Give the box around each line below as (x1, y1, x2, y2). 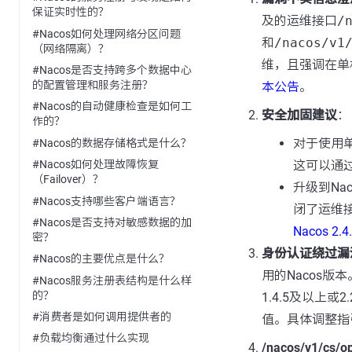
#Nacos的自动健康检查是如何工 (32, 100, 192, 113)
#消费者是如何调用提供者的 (32, 310, 171, 324)
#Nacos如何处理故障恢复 (32, 158, 159, 171)
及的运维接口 (261, 13, 337, 28)
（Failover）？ (32, 173, 104, 186)
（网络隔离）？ (32, 42, 109, 55)
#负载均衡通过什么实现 (32, 332, 149, 345)
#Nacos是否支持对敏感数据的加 (32, 215, 192, 229)
